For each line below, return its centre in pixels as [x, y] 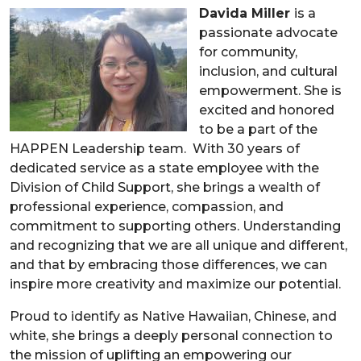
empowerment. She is [270, 90]
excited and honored [267, 110]
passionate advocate [268, 32]
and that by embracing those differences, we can [168, 264]
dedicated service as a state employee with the [164, 168]
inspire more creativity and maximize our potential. [175, 284]
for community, [248, 52]
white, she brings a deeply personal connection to [171, 335]
